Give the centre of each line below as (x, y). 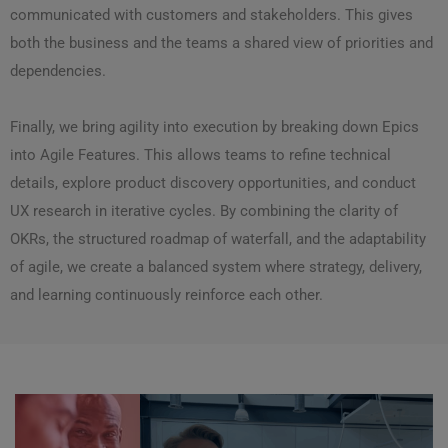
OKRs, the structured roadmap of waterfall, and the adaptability (218, 239)
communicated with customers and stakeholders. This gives (211, 15)
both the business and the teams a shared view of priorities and (221, 43)
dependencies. (58, 71)
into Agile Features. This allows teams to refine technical (200, 155)
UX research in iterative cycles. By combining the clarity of (204, 211)
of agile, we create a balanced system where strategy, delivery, (216, 267)
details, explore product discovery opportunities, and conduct (213, 183)
